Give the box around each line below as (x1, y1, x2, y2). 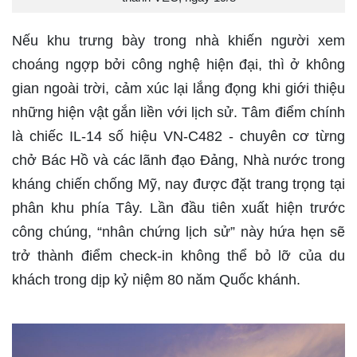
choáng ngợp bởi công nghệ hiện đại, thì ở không (12, 57, 345, 73)
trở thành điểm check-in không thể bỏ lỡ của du (12, 248, 345, 265)
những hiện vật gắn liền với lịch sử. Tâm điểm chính (12, 104, 345, 121)
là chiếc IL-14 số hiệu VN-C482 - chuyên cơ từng (12, 128, 345, 145)
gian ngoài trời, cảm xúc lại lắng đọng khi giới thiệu (12, 80, 345, 97)
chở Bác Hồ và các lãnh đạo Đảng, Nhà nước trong (12, 152, 345, 169)
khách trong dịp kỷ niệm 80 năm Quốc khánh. (12, 272, 308, 288)
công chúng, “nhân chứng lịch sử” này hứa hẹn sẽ (12, 224, 345, 241)
